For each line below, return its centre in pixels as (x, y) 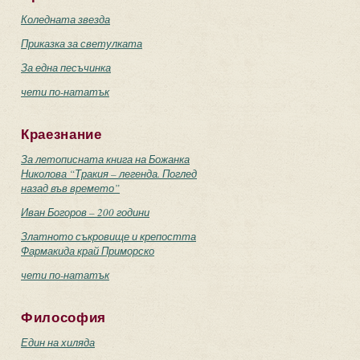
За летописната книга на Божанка (105, 159)
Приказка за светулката (82, 43)
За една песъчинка (66, 67)
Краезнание (61, 135)
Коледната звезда (65, 19)
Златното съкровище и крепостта (108, 236)
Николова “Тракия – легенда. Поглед (109, 174)
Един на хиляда (58, 342)
